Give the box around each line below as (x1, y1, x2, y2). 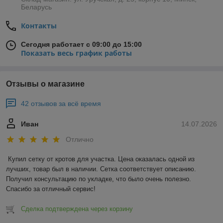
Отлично (66, 135, 94, 144)
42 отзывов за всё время (21, 100, 101, 108)
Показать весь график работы (21, 48, 132, 58)
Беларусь (21, 3, 52, 11)
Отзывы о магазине (6, 80, 85, 89)
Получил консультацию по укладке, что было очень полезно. (6, 175, 191, 183)
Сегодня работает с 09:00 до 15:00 (21, 40, 142, 49)
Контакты (21, 21, 57, 31)
